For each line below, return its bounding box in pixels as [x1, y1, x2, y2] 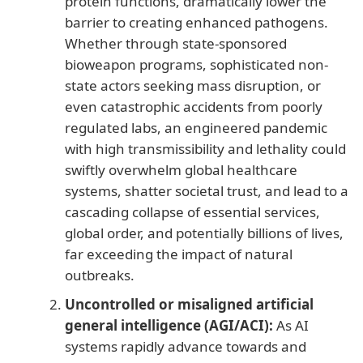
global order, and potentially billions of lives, [65, 223, 344, 242]
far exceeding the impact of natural [65, 244, 293, 263]
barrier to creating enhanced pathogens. [65, 12, 328, 32]
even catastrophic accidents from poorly [65, 96, 322, 116]
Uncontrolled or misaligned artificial [65, 294, 314, 314]
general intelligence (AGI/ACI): [65, 315, 273, 335]
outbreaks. [65, 265, 135, 284]
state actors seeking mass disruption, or [65, 75, 321, 95]
